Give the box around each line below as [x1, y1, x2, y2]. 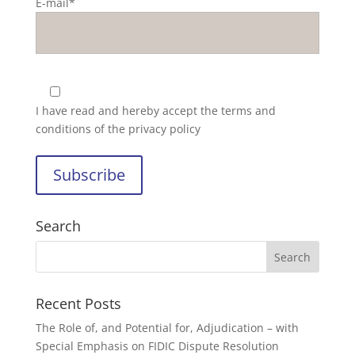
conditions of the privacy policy [35, 120, 200, 136]
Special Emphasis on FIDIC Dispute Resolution [35, 338, 279, 353]
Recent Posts [35, 293, 121, 313]
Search [35, 216, 81, 235]
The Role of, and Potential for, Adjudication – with [35, 319, 299, 335]
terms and [220, 102, 276, 118]
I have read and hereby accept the [35, 102, 221, 118]
